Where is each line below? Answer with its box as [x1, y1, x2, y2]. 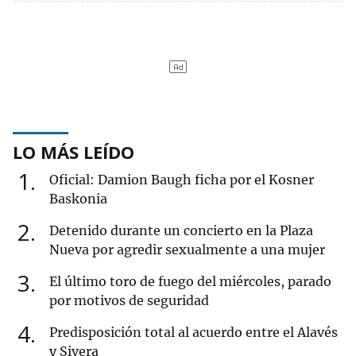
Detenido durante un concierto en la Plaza [49, 222, 313, 239]
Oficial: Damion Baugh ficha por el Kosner [49, 172, 314, 188]
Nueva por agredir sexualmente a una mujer [49, 242, 325, 258]
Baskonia [49, 191, 107, 207]
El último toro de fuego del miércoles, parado [49, 273, 331, 290]
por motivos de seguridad [49, 292, 209, 309]
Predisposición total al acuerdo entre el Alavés [49, 324, 338, 341]
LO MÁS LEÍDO [13, 140, 134, 164]
